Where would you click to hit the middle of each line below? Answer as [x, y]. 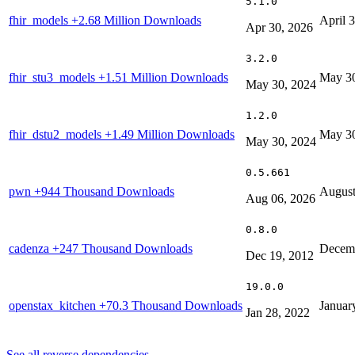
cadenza [31, 248]
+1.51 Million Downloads [163, 77]
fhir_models [40, 20]
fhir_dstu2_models [57, 134]
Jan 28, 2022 [278, 312]
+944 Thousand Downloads [104, 191]
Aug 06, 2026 [281, 198]
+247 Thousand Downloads [122, 248]
